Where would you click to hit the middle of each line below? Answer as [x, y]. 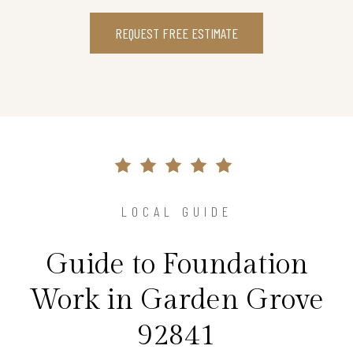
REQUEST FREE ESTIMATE [176, 33]
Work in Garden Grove [176, 300]
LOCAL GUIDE [176, 211]
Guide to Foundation [176, 264]
